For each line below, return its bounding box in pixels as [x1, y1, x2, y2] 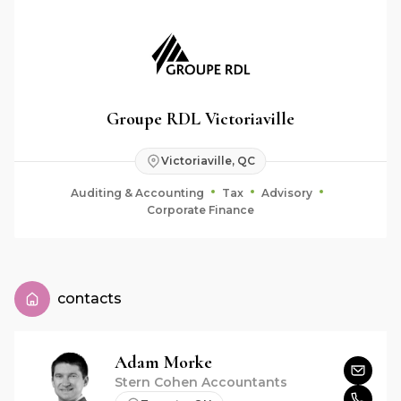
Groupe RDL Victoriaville [107, 107, 294, 130]
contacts [57, 290, 122, 307]
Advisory [261, 185, 312, 200]
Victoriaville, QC [160, 154, 255, 167]
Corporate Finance [147, 202, 254, 217]
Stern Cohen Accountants [115, 374, 287, 390]
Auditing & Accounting [71, 185, 204, 200]
